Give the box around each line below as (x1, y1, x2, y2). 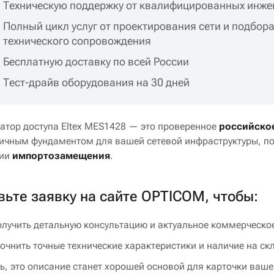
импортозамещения (12, 150, 111, 162)
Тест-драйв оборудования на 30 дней (3, 76, 190, 89)
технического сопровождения (3, 34, 152, 48)
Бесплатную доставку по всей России (3, 55, 190, 68)
